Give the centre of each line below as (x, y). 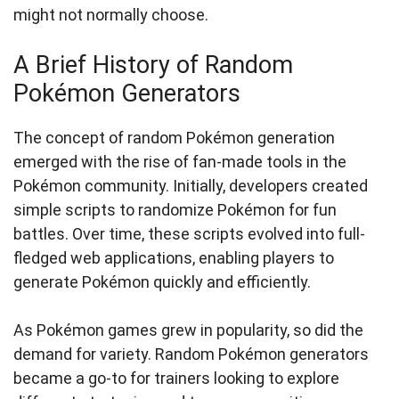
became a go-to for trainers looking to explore (176, 379)
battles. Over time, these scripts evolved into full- (189, 234)
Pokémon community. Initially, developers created (191, 186)
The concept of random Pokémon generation (174, 138)
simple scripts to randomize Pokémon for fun (175, 210)
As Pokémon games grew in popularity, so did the (188, 330)
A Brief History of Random (153, 65)
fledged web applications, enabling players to (174, 258)
